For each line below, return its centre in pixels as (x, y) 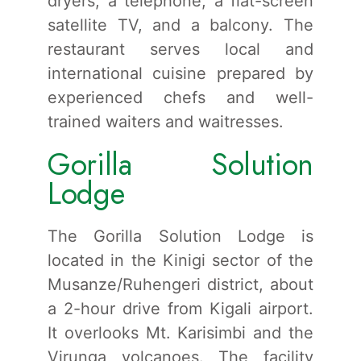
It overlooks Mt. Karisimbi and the (180, 332)
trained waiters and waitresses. (166, 121)
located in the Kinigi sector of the (180, 260)
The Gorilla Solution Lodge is (180, 236)
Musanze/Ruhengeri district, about (180, 284)
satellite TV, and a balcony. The (180, 25)
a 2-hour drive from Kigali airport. (180, 308)
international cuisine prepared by (180, 73)
